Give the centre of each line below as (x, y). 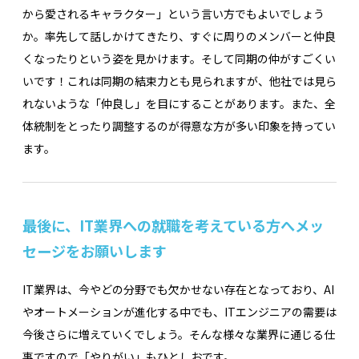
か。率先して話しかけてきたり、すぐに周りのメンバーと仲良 (179, 36)
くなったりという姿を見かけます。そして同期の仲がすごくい (179, 59)
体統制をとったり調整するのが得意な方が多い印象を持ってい (179, 126)
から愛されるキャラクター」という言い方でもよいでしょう (173, 14)
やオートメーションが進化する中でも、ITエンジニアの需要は (179, 311)
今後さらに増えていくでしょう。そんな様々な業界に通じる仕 (179, 334)
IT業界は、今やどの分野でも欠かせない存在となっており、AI (178, 289)
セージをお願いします (95, 250)
